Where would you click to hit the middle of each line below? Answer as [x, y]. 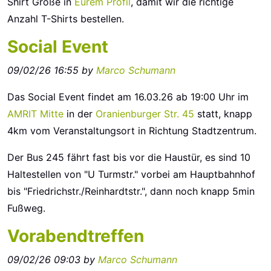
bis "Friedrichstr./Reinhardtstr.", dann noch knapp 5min [131, 191]
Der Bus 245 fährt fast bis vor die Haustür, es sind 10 [129, 157]
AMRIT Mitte [35, 114]
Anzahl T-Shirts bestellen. [66, 19]
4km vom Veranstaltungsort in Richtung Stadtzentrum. [132, 131]
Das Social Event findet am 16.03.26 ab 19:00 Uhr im [128, 97]
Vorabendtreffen [76, 236]
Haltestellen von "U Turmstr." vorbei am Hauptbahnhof [131, 174]
